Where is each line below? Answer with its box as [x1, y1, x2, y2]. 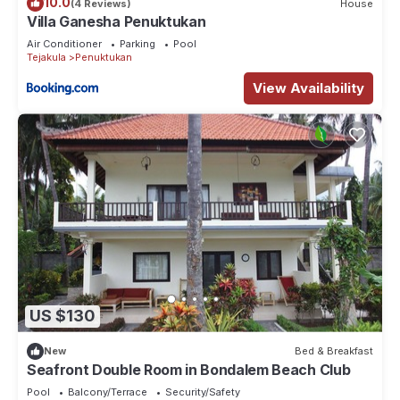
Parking [120, 37, 155, 51]
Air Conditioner [27, 37, 102, 51]
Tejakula [27, 51, 66, 64]
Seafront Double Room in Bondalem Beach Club [27, 360, 351, 379]
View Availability [253, 79, 364, 97]
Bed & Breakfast [295, 345, 373, 358]
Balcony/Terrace [68, 385, 147, 398]
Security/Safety [165, 385, 240, 398]
